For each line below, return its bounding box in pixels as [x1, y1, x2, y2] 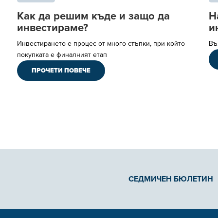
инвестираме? [17, 19, 88, 36]
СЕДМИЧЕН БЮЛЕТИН [128, 173, 213, 185]
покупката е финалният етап [17, 50, 107, 60]
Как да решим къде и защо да [17, 8, 170, 24]
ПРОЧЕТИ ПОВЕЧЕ [32, 66, 91, 75]
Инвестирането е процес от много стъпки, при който [17, 38, 185, 49]
